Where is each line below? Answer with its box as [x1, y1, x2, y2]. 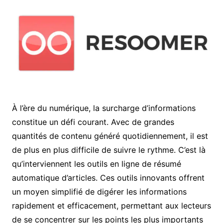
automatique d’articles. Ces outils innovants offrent [11, 173, 205, 183]
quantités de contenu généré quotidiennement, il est [11, 131, 208, 141]
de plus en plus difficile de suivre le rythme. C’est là [11, 145, 206, 155]
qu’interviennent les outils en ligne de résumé [11, 159, 181, 169]
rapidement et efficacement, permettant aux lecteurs [11, 201, 211, 211]
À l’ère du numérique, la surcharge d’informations [11, 103, 196, 113]
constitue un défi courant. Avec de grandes [11, 117, 174, 127]
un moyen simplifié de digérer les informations [11, 187, 187, 197]
